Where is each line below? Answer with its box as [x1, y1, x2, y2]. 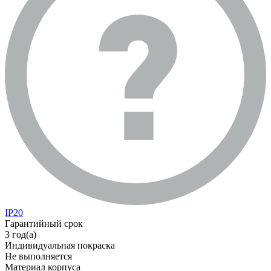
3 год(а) [5, 229, 36, 240]
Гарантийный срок [5, 218, 83, 229]
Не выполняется [5, 251, 72, 262]
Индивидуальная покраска [5, 240, 115, 251]
